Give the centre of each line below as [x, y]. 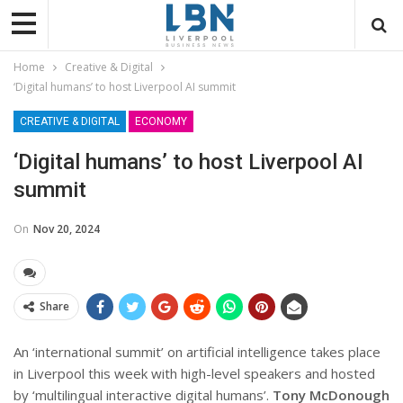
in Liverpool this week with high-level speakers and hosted [194, 373]
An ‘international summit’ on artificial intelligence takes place [197, 351]
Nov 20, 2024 [67, 228]
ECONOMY [161, 121]
